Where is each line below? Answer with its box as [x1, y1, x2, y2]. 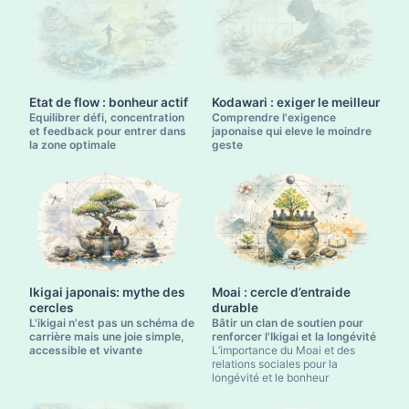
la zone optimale [29, 137, 116, 152]
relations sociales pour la [212, 357, 338, 372]
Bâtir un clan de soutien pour [212, 316, 363, 330]
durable [212, 300, 258, 316]
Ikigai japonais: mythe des [29, 285, 184, 300]
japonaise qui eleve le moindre [212, 123, 372, 138]
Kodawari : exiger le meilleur [212, 94, 380, 110]
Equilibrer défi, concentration [29, 110, 184, 124]
